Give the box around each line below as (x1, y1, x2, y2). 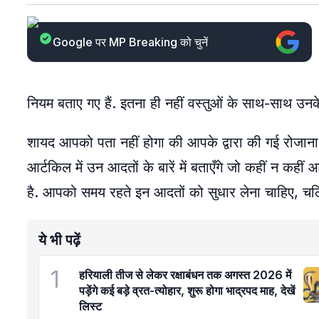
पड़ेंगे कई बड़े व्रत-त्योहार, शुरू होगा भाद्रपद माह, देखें (79, 283, 295, 298)
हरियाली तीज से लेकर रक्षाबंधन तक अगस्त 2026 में (79, 268, 291, 282)
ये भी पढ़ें (38, 231, 80, 249)
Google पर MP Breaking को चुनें (53, 35, 208, 49)
